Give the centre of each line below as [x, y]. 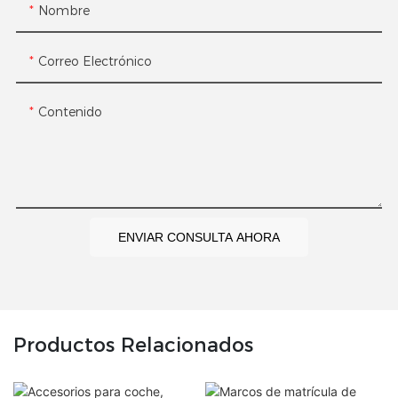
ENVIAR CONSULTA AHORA [199, 238]
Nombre [64, 11]
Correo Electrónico [95, 62]
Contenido [70, 112]
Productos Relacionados [133, 346]
